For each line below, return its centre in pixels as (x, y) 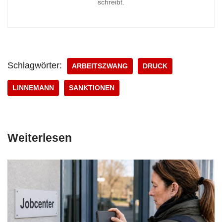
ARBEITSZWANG (100, 66)
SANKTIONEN (92, 88)
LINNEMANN (33, 88)
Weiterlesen (40, 138)
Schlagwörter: (35, 66)
